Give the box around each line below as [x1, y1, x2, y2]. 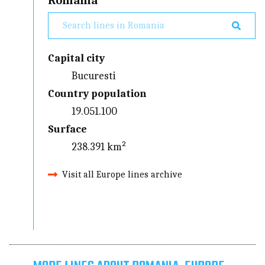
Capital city [48, 51, 105, 64]
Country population [48, 87, 147, 100]
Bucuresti [72, 69, 117, 82]
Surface [48, 122, 88, 135]
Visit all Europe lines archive [62, 169, 183, 180]
